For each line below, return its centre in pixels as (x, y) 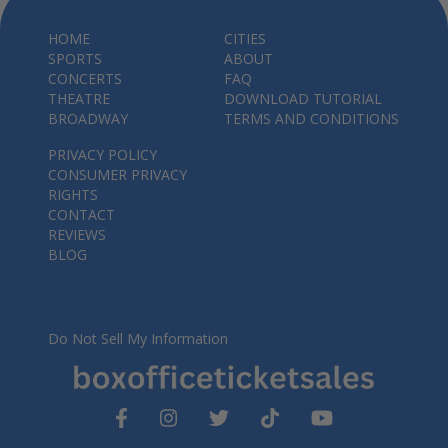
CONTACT (81, 214)
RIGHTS (73, 194)
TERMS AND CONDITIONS (311, 118)
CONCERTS (85, 78)
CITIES (245, 38)
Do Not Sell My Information (138, 338)
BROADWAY (88, 118)
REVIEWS (77, 234)
